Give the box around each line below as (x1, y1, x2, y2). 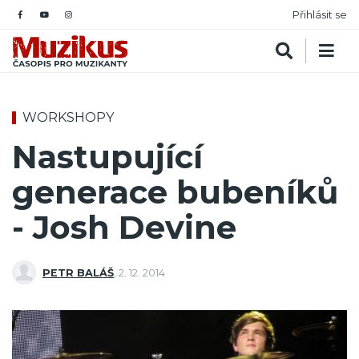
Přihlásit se (292, 8, 347, 21)
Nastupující (12, 137, 203, 177)
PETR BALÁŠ (42, 266, 114, 279)
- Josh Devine (12, 208, 236, 248)
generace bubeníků (12, 172, 338, 212)
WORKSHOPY (22, 110, 114, 125)
